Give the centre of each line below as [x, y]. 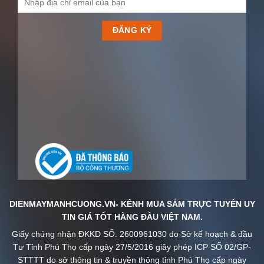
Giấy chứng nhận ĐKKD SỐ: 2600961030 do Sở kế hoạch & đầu [132, 232]
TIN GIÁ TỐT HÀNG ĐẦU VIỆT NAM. [132, 215]
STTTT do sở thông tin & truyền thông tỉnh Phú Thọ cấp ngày [132, 258]
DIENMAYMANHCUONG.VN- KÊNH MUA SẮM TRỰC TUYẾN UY [132, 202]
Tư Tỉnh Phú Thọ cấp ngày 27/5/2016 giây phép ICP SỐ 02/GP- [132, 245]
